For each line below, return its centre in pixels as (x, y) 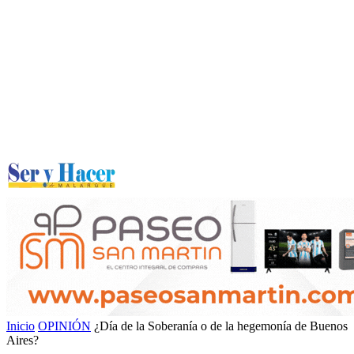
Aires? (23, 340)
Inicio (21, 326)
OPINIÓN (64, 326)
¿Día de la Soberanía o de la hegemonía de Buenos (221, 326)
